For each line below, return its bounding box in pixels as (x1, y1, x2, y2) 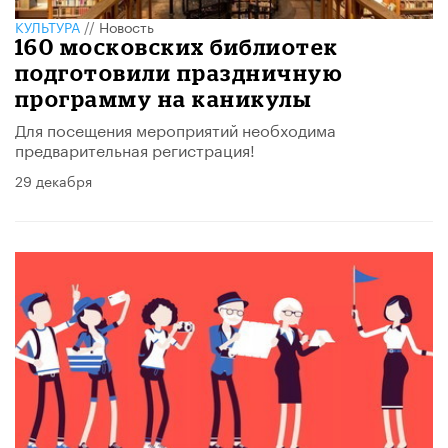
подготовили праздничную (15, 59, 343, 85)
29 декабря (15, 168, 92, 191)
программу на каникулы (15, 85, 312, 111)
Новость (99, 14, 154, 37)
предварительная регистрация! (15, 135, 255, 161)
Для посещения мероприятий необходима (15, 115, 336, 141)
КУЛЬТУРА (15, 14, 80, 37)
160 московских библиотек (15, 33, 339, 59)
